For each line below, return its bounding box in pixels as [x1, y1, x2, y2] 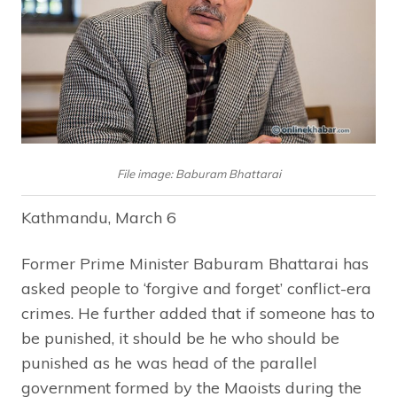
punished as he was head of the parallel [21, 352, 317, 373]
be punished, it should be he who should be [21, 327, 339, 348]
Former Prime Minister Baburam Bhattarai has [21, 253, 369, 274]
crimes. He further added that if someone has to [21, 302, 375, 323]
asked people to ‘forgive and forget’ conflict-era [21, 277, 371, 299]
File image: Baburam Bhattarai [116, 167, 281, 182]
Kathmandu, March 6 [21, 206, 176, 228]
